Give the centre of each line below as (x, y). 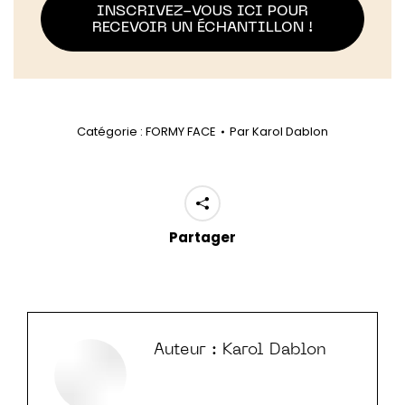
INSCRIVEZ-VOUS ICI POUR (202, 12)
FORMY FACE (181, 132)
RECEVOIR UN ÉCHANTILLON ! (202, 28)
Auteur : (185, 351)
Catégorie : (111, 132)
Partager (202, 238)
